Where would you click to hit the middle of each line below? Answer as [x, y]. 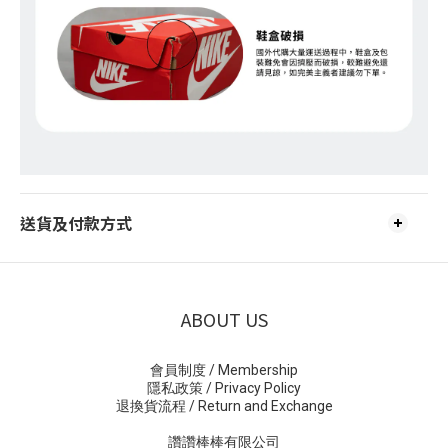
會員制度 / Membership [224, 370]
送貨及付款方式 [76, 223]
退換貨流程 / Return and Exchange [224, 406]
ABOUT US [224, 319]
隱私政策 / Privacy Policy [224, 388]
